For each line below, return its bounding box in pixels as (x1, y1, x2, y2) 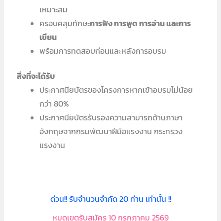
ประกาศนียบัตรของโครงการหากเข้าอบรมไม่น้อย (39, 84, 193, 96)
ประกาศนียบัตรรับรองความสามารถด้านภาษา (39, 112, 183, 124)
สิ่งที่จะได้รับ (16, 71, 55, 82)
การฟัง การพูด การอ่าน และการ (90, 18, 191, 30)
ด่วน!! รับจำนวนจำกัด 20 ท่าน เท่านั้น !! (50, 193, 171, 205)
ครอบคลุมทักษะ (39, 18, 90, 30)
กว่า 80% (39, 98, 70, 110)
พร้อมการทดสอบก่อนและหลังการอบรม (39, 45, 169, 57)
